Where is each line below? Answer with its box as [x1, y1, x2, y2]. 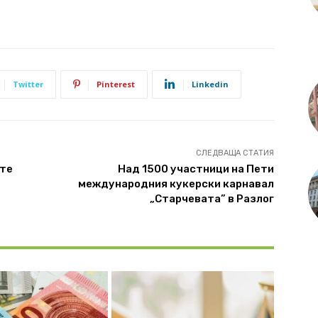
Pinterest [97, 78, 135, 89]
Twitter [13, 78, 43, 89]
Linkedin [192, 78, 229, 89]
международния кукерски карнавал [77, 177, 274, 190]
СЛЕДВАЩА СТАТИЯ [195, 148, 274, 158]
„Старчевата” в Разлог [149, 192, 274, 205]
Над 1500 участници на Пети [117, 162, 274, 175]
